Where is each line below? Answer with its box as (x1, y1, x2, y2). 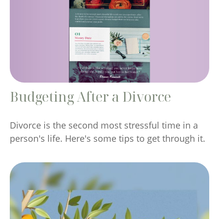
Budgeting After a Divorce (10, 87, 171, 106)
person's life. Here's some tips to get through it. (10, 132, 205, 144)
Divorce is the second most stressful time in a (10, 119, 198, 131)
